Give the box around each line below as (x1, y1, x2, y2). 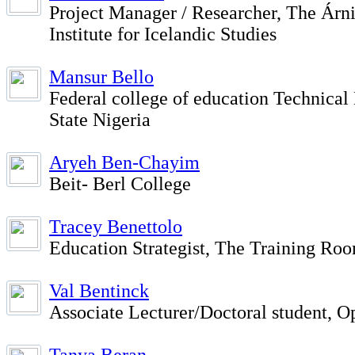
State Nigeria (49, 109, 151, 130)
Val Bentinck (49, 281, 149, 301)
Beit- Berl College (49, 174, 191, 194)
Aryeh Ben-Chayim (49, 152, 200, 173)
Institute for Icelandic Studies (49, 24, 277, 44)
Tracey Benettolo (49, 216, 182, 237)
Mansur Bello (49, 67, 154, 87)
